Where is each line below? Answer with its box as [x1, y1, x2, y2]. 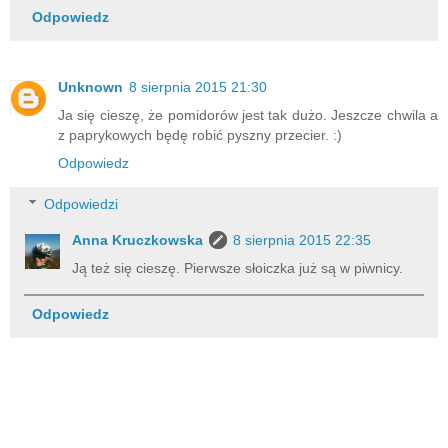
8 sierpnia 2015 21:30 [129, 78, 267, 95]
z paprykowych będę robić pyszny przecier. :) [58, 126, 342, 143]
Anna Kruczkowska [72, 232, 204, 249]
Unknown [58, 78, 123, 95]
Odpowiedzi [44, 196, 119, 213]
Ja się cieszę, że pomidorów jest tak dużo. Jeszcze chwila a [58, 106, 438, 123]
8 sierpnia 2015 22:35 [233, 232, 372, 249]
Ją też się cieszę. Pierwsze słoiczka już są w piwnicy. [72, 260, 404, 277]
